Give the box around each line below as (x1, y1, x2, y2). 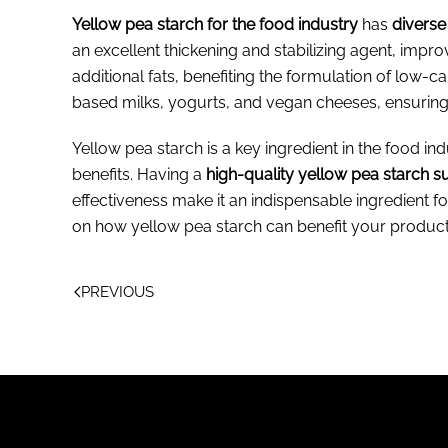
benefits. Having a (72, 164, 206, 184)
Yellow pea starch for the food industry (72, 14, 358, 34)
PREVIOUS (81, 282, 154, 301)
